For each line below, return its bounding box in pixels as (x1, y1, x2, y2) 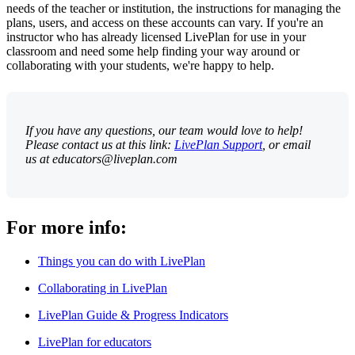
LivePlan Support (174, 137, 262, 151)
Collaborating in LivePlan (38, 281, 167, 295)
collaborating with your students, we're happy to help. (6, 58, 274, 72)
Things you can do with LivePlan (38, 254, 205, 268)
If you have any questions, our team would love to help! (25, 123, 303, 137)
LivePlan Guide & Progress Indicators (38, 307, 228, 322)
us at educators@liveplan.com (25, 151, 181, 166)
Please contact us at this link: (25, 137, 174, 151)
